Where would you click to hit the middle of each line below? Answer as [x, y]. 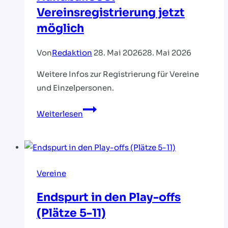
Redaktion [72, 52]
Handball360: [108, 108]
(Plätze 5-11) [71, 213]
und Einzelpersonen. [75, 88]
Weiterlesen [60, 113]
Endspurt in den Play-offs [109, 197]
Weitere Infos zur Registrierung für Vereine [118, 74]
